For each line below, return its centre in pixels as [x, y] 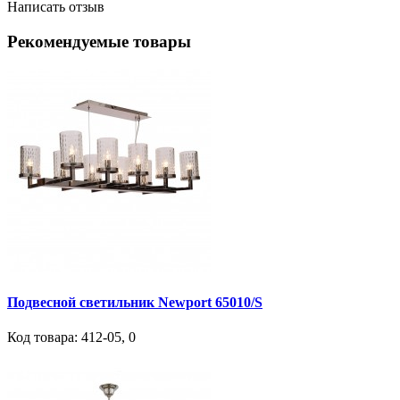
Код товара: [42, 337]
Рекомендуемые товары [99, 42]
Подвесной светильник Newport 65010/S [135, 303]
